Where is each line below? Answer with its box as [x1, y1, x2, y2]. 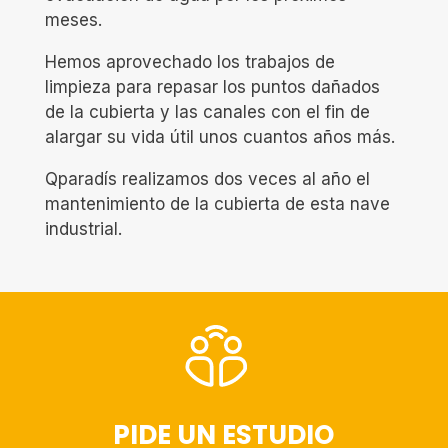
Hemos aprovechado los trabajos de [44, 52, 335, 72]
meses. [44, 10, 102, 30]
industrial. [44, 219, 122, 239]
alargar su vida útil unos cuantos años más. [44, 127, 395, 147]
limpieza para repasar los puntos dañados [44, 77, 380, 97]
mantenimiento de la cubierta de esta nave [44, 194, 390, 214]
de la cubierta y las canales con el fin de [44, 102, 370, 122]
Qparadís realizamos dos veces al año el [44, 169, 370, 189]
